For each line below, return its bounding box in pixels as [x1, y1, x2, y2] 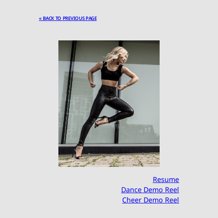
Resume [153, 174, 179, 184]
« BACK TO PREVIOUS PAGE [39, 15, 97, 22]
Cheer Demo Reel [122, 195, 179, 204]
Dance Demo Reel [121, 184, 179, 194]
